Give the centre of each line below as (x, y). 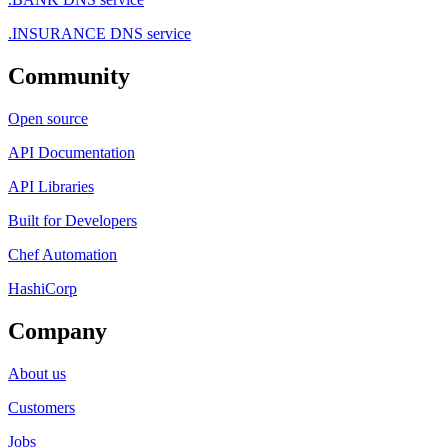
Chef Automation (62, 254)
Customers (41, 407)
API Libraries (51, 186)
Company (57, 330)
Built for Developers (72, 220)
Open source (48, 118)
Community (69, 75)
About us (37, 373)
